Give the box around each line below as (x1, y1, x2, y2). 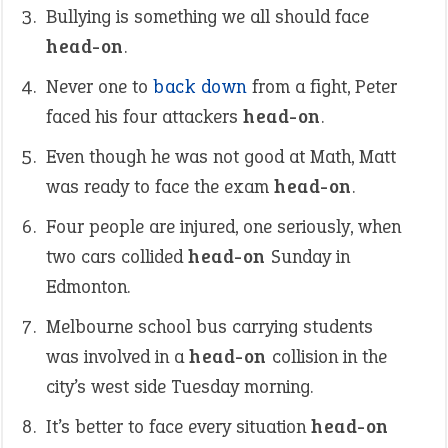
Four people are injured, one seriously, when (46, 214, 401, 239)
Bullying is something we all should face (46, 4, 369, 29)
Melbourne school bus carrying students (46, 314, 373, 339)
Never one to (46, 74, 153, 99)
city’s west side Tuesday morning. (46, 374, 313, 399)
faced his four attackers (46, 104, 243, 129)
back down (153, 74, 247, 99)
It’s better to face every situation (46, 414, 311, 439)
